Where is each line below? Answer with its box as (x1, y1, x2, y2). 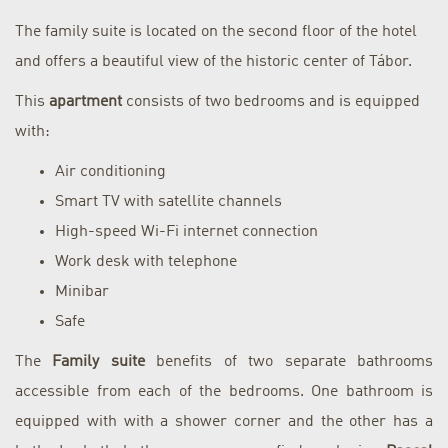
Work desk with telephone (55, 254, 237, 271)
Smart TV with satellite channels (55, 194, 282, 211)
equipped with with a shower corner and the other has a (15, 414, 433, 431)
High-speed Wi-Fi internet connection (55, 224, 318, 241)
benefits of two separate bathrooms (144, 354, 434, 371)
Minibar (55, 284, 109, 301)
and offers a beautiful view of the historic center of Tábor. (15, 54, 412, 71)
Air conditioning (55, 164, 166, 181)
